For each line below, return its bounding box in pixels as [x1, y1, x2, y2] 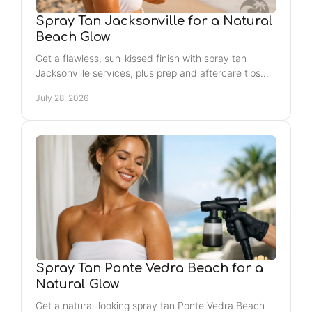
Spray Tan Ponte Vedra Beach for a [36, 261, 263, 275]
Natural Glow [36, 277, 119, 291]
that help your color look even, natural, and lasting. [36, 81, 264, 93]
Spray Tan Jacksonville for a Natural [36, 14, 273, 28]
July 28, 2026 [36, 93, 88, 103]
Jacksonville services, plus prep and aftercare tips [36, 67, 260, 79]
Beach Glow [36, 30, 110, 44]
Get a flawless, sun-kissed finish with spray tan [36, 52, 247, 64]
